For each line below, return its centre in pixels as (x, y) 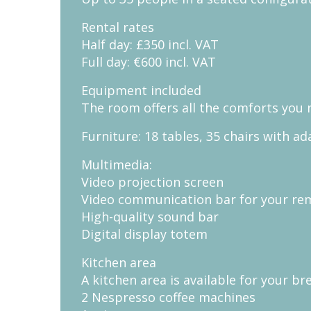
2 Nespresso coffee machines (168, 297)
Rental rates (118, 27)
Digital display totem (144, 234)
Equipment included (141, 91)
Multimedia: (117, 165)
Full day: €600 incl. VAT (149, 62)
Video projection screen (152, 182)
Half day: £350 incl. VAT (150, 45)
